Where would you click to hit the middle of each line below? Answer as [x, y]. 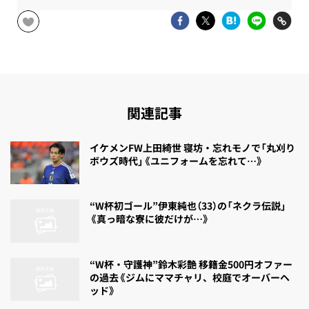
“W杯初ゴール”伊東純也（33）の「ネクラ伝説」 [188, 206]
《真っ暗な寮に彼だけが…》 [150, 219]
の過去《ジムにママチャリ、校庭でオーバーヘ [190, 277]
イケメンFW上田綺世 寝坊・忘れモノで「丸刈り [192, 148]
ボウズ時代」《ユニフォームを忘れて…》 [177, 161]
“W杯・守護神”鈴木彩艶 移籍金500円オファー [191, 264]
